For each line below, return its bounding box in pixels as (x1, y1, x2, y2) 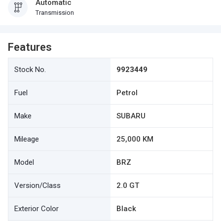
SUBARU (116, 111, 146, 120)
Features (8, 41, 52, 53)
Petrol (116, 88, 138, 97)
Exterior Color (14, 204, 59, 213)
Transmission (36, 9, 74, 16)
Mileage (14, 135, 39, 144)
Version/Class (14, 181, 61, 190)
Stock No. (14, 65, 46, 74)
